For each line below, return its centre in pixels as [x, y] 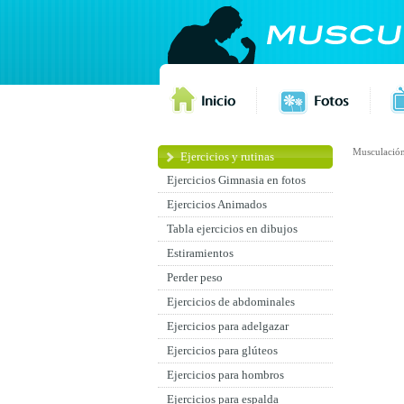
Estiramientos [200, 253]
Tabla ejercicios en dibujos [232, 229]
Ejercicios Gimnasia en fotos [236, 180]
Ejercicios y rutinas [227, 156]
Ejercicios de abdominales [231, 302]
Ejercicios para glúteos [222, 350]
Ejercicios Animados [217, 204]
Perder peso [195, 277]
